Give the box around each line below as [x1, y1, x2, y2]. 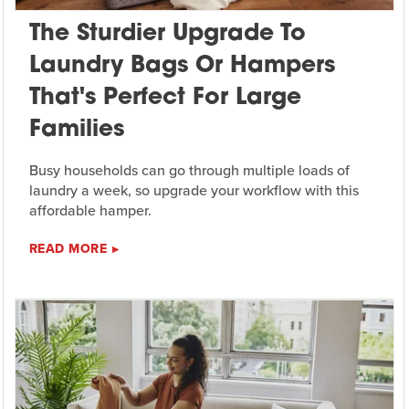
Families [28, 119, 124, 142]
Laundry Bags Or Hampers [28, 55, 335, 79]
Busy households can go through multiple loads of [28, 160, 350, 182]
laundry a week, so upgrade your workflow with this [28, 180, 359, 202]
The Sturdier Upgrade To [28, 23, 306, 47]
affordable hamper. [28, 200, 152, 222]
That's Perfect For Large [28, 87, 301, 110]
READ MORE [28, 239, 108, 259]
